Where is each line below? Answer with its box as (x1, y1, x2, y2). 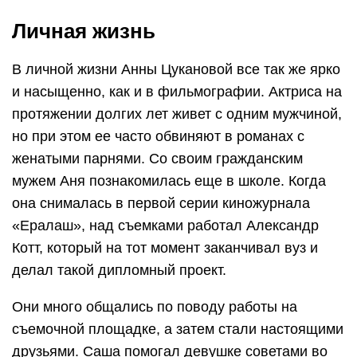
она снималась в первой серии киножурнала (12, 195, 310, 212)
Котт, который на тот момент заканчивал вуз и (12, 240, 318, 257)
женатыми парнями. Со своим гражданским (12, 151, 303, 167)
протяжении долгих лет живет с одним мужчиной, (12, 106, 342, 123)
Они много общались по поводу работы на (12, 299, 297, 316)
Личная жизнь (12, 19, 155, 44)
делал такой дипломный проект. (12, 262, 226, 279)
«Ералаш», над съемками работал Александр (12, 218, 319, 234)
